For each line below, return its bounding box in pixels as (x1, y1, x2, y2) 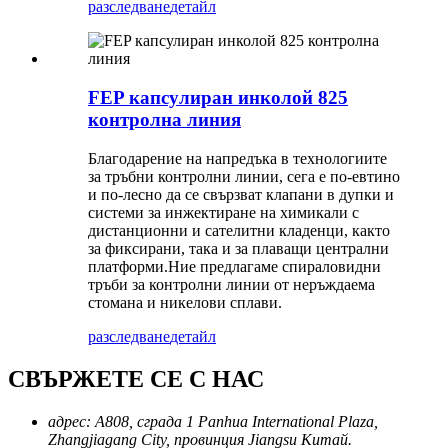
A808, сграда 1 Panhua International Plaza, (95, 412, 378, 430)
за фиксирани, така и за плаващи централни (88, 239, 389, 257)
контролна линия (88, 109, 241, 130)
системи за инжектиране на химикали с (88, 203, 359, 221)
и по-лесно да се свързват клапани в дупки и (88, 185, 394, 203)
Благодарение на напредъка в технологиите (88, 149, 387, 167)
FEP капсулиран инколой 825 (88, 87, 348, 108)
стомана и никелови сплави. (88, 293, 282, 311)
